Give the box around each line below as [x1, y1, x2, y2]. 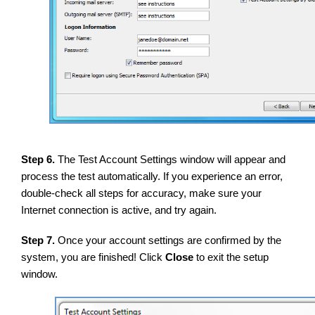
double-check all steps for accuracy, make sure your [21, 188, 262, 199]
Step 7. [21, 235, 58, 246]
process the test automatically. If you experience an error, [21, 171, 283, 182]
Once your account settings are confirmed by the [58, 235, 281, 246]
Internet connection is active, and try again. [21, 205, 217, 216]
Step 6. [21, 154, 58, 165]
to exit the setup [196, 252, 269, 263]
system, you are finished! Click [21, 252, 165, 263]
